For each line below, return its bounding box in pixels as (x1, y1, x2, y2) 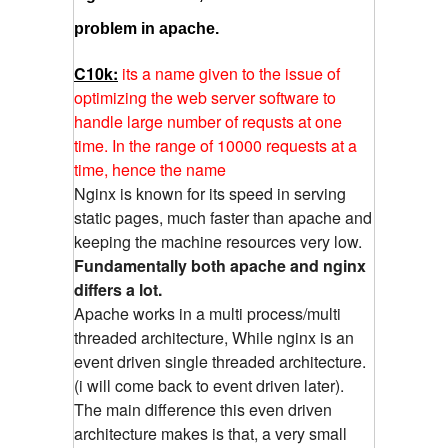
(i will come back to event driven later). (74, 373, 344, 397)
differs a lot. (74, 277, 162, 301)
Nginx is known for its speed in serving (74, 181, 346, 205)
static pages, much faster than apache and (74, 205, 372, 229)
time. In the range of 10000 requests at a (74, 133, 357, 157)
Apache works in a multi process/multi (74, 301, 341, 325)
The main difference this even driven (74, 397, 332, 421)
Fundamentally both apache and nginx (74, 253, 366, 277)
